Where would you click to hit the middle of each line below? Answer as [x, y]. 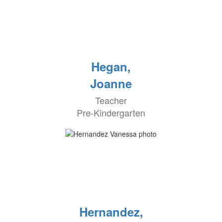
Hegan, [111, 66]
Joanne [111, 83]
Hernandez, [111, 212]
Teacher [111, 100]
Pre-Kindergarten [111, 112]
